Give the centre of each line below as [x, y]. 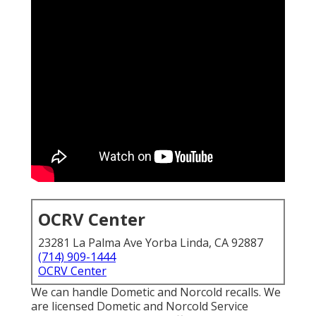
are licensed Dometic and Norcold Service [140, 306]
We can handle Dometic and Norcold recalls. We [156, 292]
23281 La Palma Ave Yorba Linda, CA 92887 [151, 243]
